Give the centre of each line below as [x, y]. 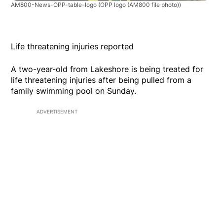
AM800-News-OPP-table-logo [55, 5]
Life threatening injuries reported [73, 47]
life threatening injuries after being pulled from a [101, 80]
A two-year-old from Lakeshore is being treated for [107, 69]
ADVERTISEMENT [57, 112]
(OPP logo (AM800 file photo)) [140, 5]
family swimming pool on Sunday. [74, 91]
